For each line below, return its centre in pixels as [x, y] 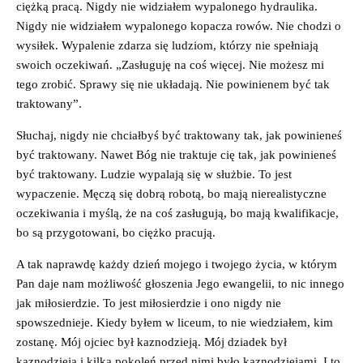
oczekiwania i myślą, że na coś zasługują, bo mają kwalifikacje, [177, 213]
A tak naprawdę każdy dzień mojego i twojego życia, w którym [177, 264]
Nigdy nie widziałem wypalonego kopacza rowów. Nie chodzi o [179, 26]
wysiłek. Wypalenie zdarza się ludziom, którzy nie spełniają [167, 45]
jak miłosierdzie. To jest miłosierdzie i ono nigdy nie [149, 303]
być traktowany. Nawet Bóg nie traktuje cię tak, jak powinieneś [176, 154]
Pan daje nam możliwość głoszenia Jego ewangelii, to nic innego [180, 283]
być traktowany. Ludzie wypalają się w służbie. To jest [154, 174]
